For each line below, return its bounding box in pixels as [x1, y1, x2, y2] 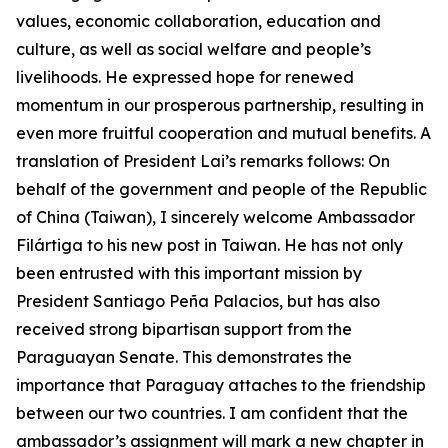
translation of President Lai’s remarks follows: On [16, 151, 390, 171]
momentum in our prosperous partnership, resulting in [16, 95, 424, 115]
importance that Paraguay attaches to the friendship [16, 375, 426, 395]
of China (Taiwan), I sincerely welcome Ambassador [16, 207, 415, 227]
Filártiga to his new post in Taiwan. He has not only [16, 235, 403, 255]
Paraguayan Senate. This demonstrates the [16, 347, 352, 367]
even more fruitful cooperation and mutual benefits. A [16, 123, 431, 143]
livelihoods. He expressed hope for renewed [16, 67, 354, 87]
